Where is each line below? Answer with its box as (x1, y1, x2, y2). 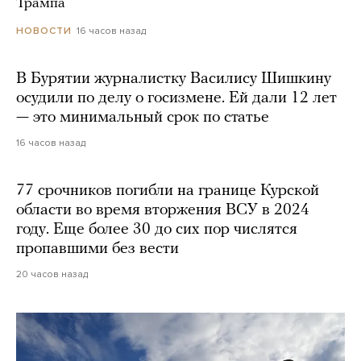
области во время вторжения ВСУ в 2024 (16, 201, 309, 218)
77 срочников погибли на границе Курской (16, 182, 319, 199)
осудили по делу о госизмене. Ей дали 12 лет (16, 89, 337, 106)
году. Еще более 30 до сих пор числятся (16, 221, 297, 238)
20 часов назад (16, 268, 88, 280)
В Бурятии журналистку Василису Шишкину (16, 70, 331, 87)
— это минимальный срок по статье (16, 109, 269, 126)
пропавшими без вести (16, 240, 179, 257)
